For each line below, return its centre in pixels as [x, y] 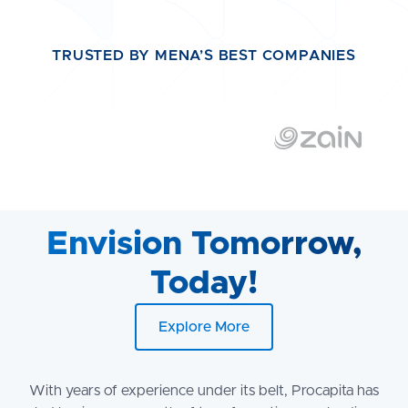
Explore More [204, 327]
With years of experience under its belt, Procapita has [204, 391]
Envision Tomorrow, [204, 245]
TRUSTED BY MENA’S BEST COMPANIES [204, 56]
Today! [204, 284]
